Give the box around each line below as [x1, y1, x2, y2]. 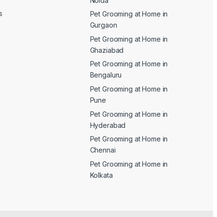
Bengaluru [90, 71, 122, 79]
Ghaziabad [90, 46, 124, 54]
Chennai [90, 146, 116, 155]
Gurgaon [90, 21, 117, 30]
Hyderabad [90, 121, 126, 129]
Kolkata [90, 170, 113, 179]
